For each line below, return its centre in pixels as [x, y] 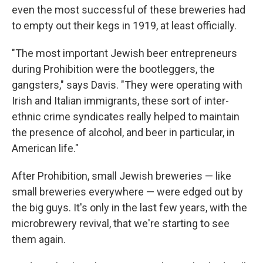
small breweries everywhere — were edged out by [127, 192]
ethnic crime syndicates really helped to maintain [126, 117]
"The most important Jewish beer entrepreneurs [124, 53]
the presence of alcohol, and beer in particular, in [123, 132]
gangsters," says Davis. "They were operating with [127, 85]
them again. [39, 239]
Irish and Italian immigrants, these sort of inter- [120, 101]
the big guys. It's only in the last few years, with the [129, 208]
